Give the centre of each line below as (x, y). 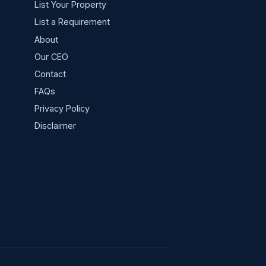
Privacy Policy (62, 109)
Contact (50, 74)
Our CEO (51, 56)
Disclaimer (55, 126)
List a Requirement (72, 22)
